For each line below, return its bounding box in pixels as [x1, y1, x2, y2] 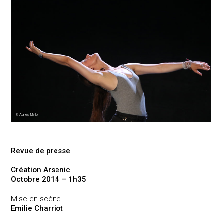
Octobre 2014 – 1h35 [11, 174, 87, 184]
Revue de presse [11, 146, 71, 155]
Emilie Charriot [11, 203, 63, 213]
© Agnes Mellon [16, 112, 40, 117]
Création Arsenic [11, 165, 71, 174]
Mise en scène [11, 194, 61, 203]
